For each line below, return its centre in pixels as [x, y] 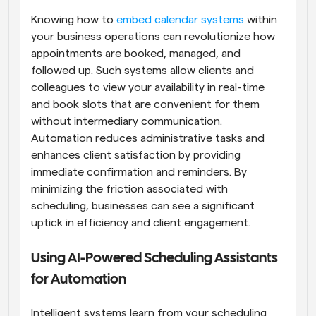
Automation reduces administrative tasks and [148, 138]
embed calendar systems [179, 19]
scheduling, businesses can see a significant [143, 206]
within [261, 19]
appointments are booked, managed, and [136, 53]
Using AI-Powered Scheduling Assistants [154, 258]
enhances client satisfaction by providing [136, 155]
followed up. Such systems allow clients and [142, 70]
